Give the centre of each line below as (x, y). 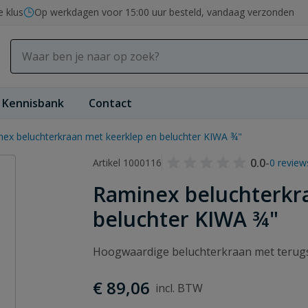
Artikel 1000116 (128, 163)
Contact (110, 103)
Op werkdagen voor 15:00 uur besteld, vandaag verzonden (164, 12)
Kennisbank (33, 103)
